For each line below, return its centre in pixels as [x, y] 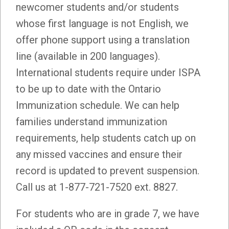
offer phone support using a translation [103, 40]
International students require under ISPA [108, 72]
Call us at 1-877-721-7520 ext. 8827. [97, 187]
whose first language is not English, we [102, 23]
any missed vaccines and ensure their [99, 154]
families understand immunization [91, 121]
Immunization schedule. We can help [98, 105]
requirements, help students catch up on [106, 138]
